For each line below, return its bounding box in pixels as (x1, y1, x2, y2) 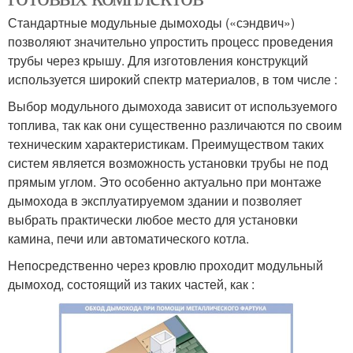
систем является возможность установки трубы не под (8, 154, 328, 173)
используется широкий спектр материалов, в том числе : (8, 70, 337, 89)
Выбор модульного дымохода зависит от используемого (8, 97, 337, 116)
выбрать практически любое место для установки (8, 210, 298, 229)
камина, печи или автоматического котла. (8, 229, 249, 248)
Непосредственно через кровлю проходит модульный (8, 256, 323, 275)
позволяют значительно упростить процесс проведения (8, 32, 333, 51)
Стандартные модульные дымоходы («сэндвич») (8, 13, 295, 32)
